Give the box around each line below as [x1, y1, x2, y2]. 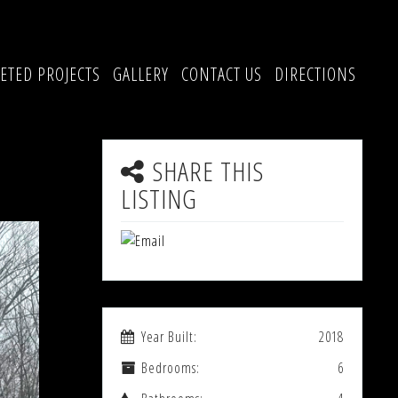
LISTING [120, 180, 197, 217]
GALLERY [112, 62, 169, 86]
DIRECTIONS [274, 62, 356, 86]
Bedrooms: [140, 358, 200, 378]
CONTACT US [180, 62, 262, 86]
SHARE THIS [151, 153, 264, 189]
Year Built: [140, 327, 197, 346]
